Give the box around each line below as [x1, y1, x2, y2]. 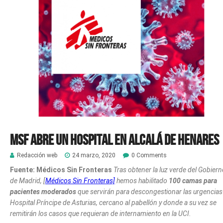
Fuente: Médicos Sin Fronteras [10, 165, 113, 174]
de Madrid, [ [10, 176, 45, 185]
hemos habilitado [115, 176, 169, 185]
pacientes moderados [10, 187, 76, 196]
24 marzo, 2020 [72, 151, 115, 159]
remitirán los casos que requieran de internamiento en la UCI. [10, 209, 191, 218]
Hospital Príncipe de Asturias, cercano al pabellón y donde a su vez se [10, 198, 217, 207]
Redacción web [17, 151, 57, 159]
